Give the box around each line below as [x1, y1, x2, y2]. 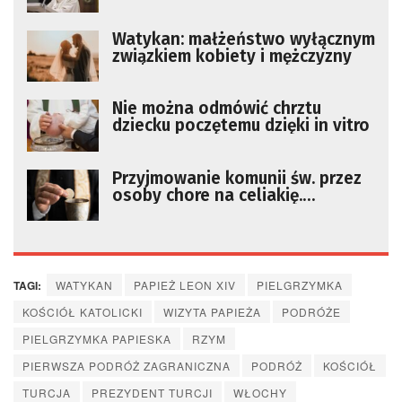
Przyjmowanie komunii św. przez [112, 167, 362, 188]
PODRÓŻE [282, 303, 341, 319]
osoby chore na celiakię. [112, 184, 302, 205]
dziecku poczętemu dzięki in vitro [112, 115, 370, 136]
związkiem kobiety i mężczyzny [112, 46, 352, 67]
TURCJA [22, 384, 71, 400]
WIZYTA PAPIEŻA [163, 303, 261, 319]
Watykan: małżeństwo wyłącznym [112, 29, 375, 50]
